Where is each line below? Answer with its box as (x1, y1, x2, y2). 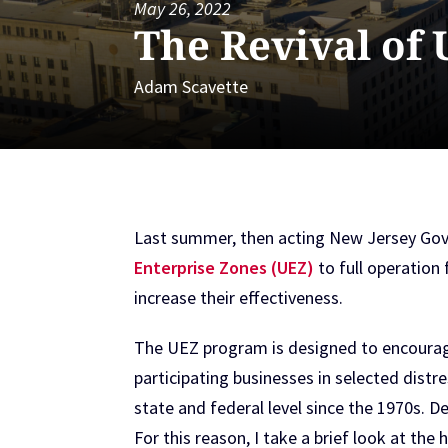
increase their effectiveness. (134, 285, 344, 309)
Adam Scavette (134, 75, 249, 99)
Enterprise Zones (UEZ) (134, 255, 315, 279)
